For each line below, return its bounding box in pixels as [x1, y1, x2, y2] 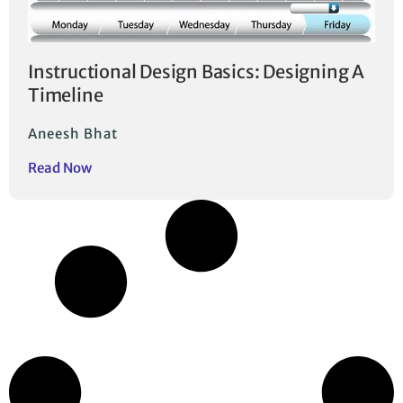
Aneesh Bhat [28, 125, 118, 143]
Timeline [28, 84, 103, 107]
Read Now [28, 159, 92, 177]
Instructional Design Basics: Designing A [28, 60, 364, 84]
